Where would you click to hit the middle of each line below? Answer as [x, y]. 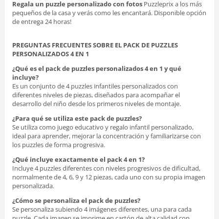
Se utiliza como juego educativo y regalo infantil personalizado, [103, 127]
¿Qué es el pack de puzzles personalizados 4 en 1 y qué [97, 68]
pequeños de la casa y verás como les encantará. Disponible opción [109, 12]
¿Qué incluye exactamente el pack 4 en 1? [78, 159]
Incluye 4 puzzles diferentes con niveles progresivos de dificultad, [106, 168]
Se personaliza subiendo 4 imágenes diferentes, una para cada [102, 209]
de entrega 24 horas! [42, 21]
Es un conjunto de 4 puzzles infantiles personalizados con [95, 86]
